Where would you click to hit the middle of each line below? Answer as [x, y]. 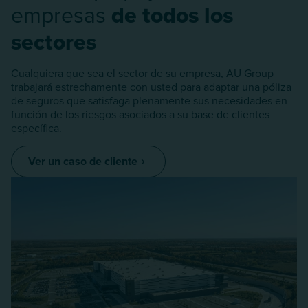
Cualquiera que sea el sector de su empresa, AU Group [142, 73]
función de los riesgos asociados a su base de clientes [140, 114]
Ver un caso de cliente [83, 162]
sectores [54, 42]
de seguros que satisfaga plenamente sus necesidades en [149, 101]
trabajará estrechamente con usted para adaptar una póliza [151, 87]
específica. [36, 128]
